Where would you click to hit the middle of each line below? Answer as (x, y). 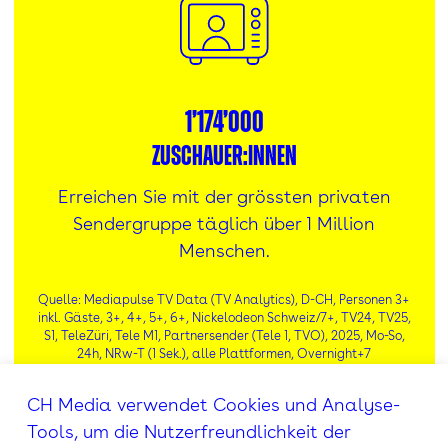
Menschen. (224, 251)
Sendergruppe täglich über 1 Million (224, 224)
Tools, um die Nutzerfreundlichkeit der (188, 431)
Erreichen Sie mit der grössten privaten (224, 197)
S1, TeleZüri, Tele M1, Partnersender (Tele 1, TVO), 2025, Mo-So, (224, 336)
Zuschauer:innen (224, 157)
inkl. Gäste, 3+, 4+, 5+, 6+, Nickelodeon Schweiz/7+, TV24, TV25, (224, 318)
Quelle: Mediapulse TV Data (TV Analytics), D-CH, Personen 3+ (224, 300)
